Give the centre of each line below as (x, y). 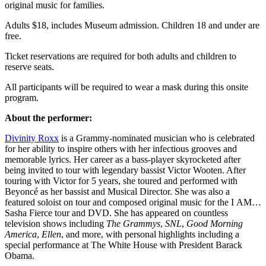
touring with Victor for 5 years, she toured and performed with (121, 180)
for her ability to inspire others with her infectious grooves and (121, 148)
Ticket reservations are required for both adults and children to (121, 56)
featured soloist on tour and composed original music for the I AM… (133, 202)
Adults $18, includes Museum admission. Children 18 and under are (132, 25)
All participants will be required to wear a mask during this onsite (126, 87)
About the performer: (48, 118)
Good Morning (215, 223)
